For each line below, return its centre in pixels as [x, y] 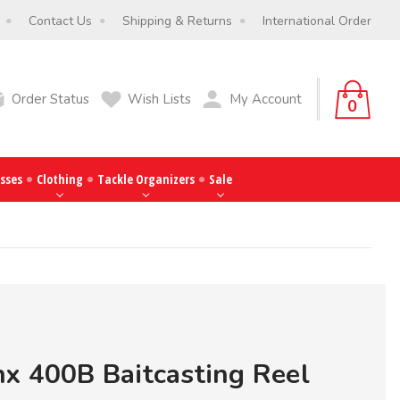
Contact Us [60, 21]
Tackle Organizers [146, 179]
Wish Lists [159, 99]
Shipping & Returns [177, 21]
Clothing [59, 179]
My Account [265, 99]
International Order [317, 21]
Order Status [50, 99]
